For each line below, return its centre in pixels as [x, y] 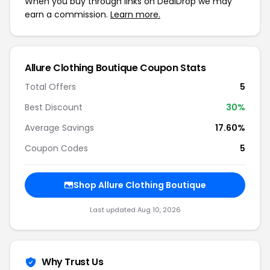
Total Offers [50, 87]
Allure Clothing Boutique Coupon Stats [115, 68]
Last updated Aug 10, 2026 [135, 210]
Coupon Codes [56, 148]
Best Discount [54, 107]
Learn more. [135, 14]
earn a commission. [67, 14]
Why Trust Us [73, 262]
